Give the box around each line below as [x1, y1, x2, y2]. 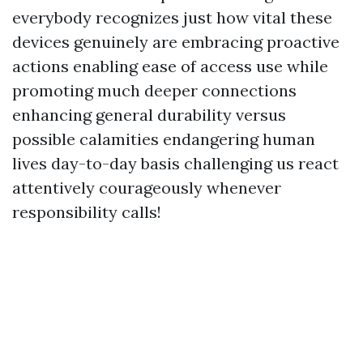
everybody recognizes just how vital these [12, 7, 332, 28]
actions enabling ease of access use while [12, 56, 328, 76]
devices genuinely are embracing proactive [12, 32, 340, 52]
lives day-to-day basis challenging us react [12, 153, 339, 173]
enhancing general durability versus [12, 105, 286, 125]
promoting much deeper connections [12, 80, 297, 100]
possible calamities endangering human [12, 129, 315, 149]
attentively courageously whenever [12, 177, 281, 198]
